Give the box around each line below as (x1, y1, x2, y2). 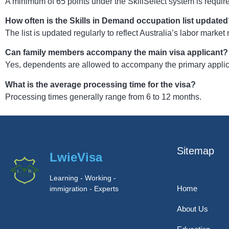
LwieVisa (50, 150, 103, 165)
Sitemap (177, 145, 214, 157)
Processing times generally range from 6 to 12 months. (5, 92, 201, 101)
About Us (177, 204, 208, 214)
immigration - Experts (50, 185, 119, 193)
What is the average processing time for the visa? (5, 80, 196, 89)
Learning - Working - (50, 174, 117, 182)
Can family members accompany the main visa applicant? (5, 48, 228, 57)
